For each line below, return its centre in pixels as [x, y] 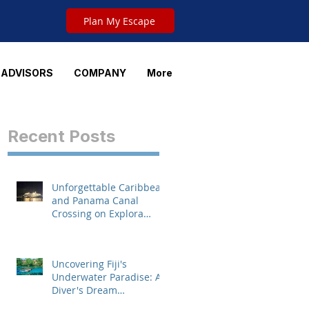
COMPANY [100, 73]
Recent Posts [61, 136]
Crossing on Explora [98, 213]
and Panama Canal [95, 200]
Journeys [72, 227]
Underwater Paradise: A [107, 277]
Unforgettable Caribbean [109, 187]
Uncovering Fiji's [89, 264]
